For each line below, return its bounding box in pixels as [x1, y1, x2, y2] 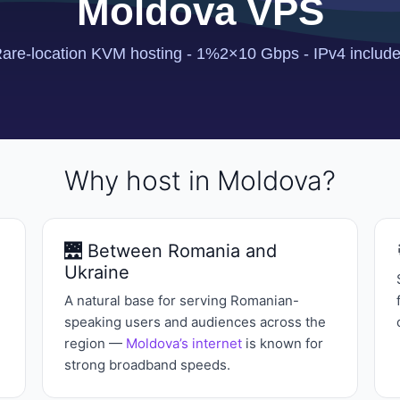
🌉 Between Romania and [63, 240, 277, 262]
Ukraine [63, 262, 129, 283]
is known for [241, 335, 323, 352]
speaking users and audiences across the [63, 313, 326, 330]
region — [63, 335, 126, 352]
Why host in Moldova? [64, 164, 336, 196]
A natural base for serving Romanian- [63, 292, 299, 309]
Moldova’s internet [125, 335, 242, 352]
